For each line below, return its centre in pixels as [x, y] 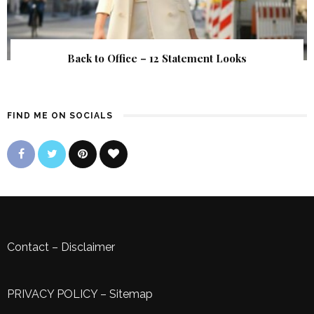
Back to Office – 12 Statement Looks [157, 59]
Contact [28, 247]
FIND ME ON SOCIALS [60, 116]
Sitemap [131, 294]
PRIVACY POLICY [52, 294]
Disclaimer [88, 247]
